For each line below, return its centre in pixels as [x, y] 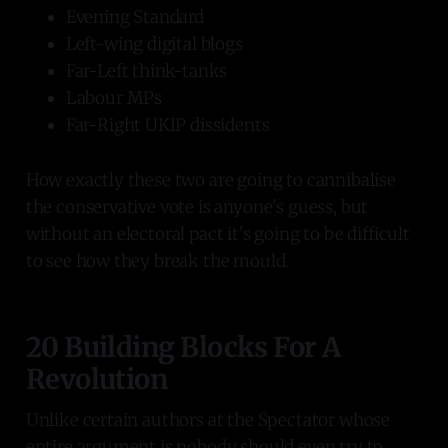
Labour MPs [114, 97]
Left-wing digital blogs [154, 43]
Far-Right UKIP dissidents [167, 124]
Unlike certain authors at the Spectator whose [208, 419]
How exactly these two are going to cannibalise [210, 179]
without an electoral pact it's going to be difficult [217, 233]
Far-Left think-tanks [146, 70]
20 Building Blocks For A [183, 346]
